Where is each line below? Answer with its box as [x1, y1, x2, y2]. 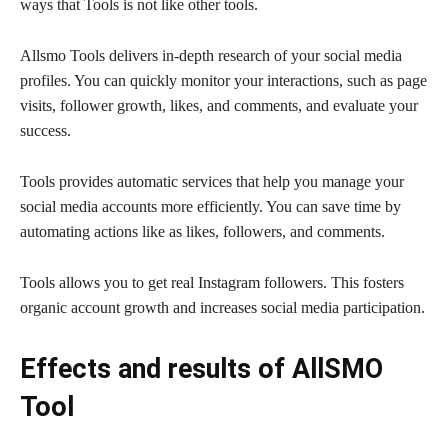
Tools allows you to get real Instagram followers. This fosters [20, 273, 404, 291]
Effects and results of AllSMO [20, 352, 383, 385]
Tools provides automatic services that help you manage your [20, 172, 404, 190]
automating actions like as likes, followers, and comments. [20, 222, 385, 240]
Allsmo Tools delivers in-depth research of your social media [20, 46, 402, 64]
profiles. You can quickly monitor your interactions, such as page [20, 71, 427, 89]
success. [20, 121, 71, 139]
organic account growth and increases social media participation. [20, 298, 425, 316]
